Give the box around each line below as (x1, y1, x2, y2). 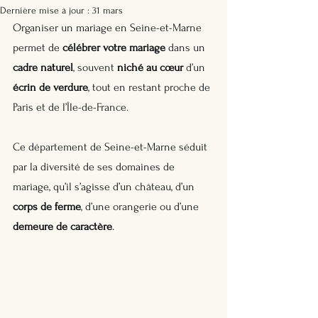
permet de (13, 41, 62, 54)
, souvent (73, 61, 117, 74)
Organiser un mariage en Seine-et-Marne (13, 21, 204, 34)
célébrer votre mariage (62, 41, 165, 54)
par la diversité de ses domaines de (13, 160, 177, 173)
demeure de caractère (13, 220, 112, 233)
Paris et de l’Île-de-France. (13, 101, 131, 114)
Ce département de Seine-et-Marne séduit (13, 141, 210, 153)
